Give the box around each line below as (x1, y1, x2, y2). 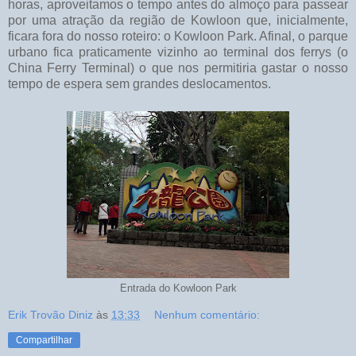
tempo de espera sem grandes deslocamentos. (8, 76, 271, 91)
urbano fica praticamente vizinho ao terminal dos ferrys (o (8, 44, 348, 59)
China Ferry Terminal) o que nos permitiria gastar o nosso (8, 60, 348, 75)
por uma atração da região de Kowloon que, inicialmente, (8, 13, 348, 27)
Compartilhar (16, 334, 72, 346)
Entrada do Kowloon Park (119, 282, 237, 294)
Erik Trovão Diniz (8, 308, 93, 321)
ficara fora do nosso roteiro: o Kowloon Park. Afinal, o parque (8, 29, 348, 43)
